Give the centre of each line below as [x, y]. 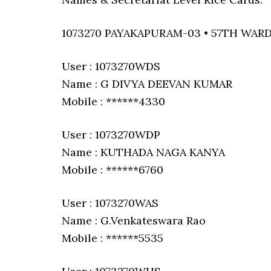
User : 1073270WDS [111, 66]
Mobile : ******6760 [113, 170]
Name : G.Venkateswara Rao [134, 220]
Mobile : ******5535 [113, 238]
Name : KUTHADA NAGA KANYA [143, 152]
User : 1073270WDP [111, 135]
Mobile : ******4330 [113, 101]
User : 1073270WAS [110, 203]
